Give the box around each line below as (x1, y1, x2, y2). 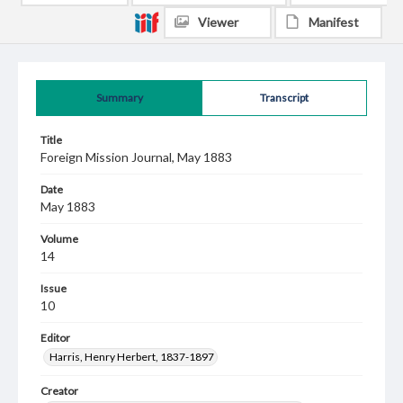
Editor (40, 331, 70, 345)
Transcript (260, 91, 309, 104)
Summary (95, 91, 143, 104)
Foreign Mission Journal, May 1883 (40, 149, 232, 165)
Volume (40, 232, 78, 246)
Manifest (309, 14, 359, 30)
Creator (40, 384, 78, 398)
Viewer (198, 14, 238, 30)
